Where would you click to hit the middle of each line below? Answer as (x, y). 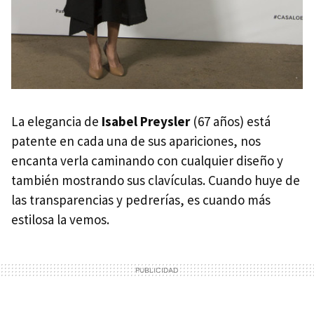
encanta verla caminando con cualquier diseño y (147, 161)
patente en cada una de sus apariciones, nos (136, 141)
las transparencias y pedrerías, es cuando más (141, 200)
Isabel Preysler (146, 122)
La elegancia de (56, 122)
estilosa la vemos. (60, 220)
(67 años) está (230, 122)
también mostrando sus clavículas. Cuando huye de (156, 180)
